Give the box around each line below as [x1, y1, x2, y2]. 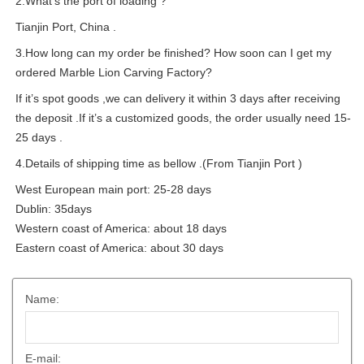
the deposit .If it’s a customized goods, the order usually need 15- [15, 111, 351, 125]
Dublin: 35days [15, 202, 92, 216]
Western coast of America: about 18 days [15, 222, 227, 236]
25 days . [15, 131, 63, 145]
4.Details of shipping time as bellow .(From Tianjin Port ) [15, 157, 302, 171]
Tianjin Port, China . [15, 20, 116, 34]
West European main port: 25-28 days [15, 183, 211, 197]
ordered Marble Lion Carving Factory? [15, 66, 212, 80]
